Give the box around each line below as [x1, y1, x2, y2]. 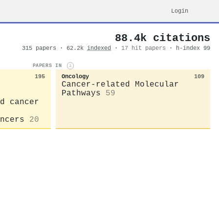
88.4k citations [115, 32, 210, 44]
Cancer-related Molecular [62, 80, 179, 89]
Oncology [62, 73, 89, 80]
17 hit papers [121, 45, 166, 52]
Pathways [62, 88, 101, 98]
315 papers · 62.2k [22, 45, 87, 52]
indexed [87, 45, 111, 52]
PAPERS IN [32, 63, 65, 69]
